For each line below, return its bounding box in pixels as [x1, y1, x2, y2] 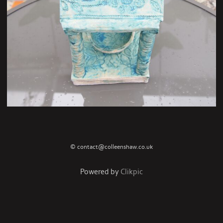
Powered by [80, 168, 120, 177]
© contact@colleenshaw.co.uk [70, 143, 153, 151]
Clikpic [120, 168, 143, 177]
